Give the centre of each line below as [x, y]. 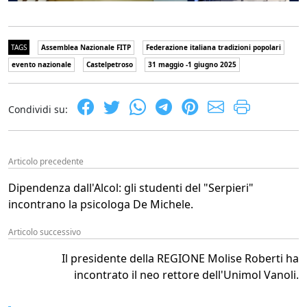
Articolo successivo [45, 232]
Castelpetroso [110, 64]
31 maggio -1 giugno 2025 [192, 64]
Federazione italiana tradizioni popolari [213, 47]
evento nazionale [41, 64]
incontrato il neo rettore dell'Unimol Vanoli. [186, 275]
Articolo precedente [46, 161]
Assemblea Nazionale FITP [86, 47]
